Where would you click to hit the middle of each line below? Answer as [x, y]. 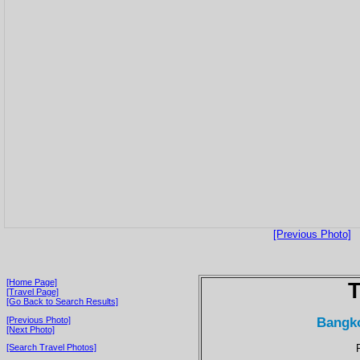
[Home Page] [32, 282]
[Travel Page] [33, 291]
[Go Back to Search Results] [62, 301]
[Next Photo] [31, 329]
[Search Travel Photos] [51, 348]
